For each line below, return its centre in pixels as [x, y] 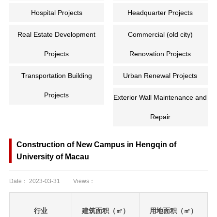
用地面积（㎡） [174, 210]
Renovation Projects [160, 54]
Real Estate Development [57, 34]
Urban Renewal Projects [160, 75]
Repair [160, 116]
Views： [84, 181]
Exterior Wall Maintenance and [160, 97]
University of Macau [53, 156]
